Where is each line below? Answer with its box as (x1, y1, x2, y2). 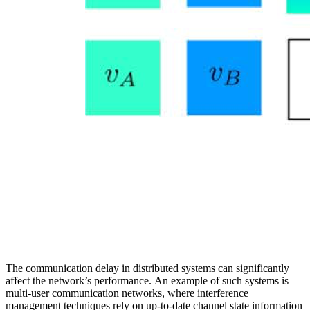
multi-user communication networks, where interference (6, 287, 248, 300)
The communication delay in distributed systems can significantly (6, 262, 289, 275)
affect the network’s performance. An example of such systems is (6, 275, 289, 287)
